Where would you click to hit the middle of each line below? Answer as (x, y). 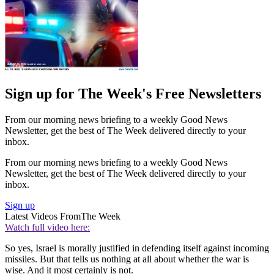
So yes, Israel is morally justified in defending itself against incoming (137, 248)
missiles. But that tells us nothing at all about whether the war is (127, 259)
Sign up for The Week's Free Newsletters (133, 94)
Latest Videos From (43, 217)
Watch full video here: (47, 228)
